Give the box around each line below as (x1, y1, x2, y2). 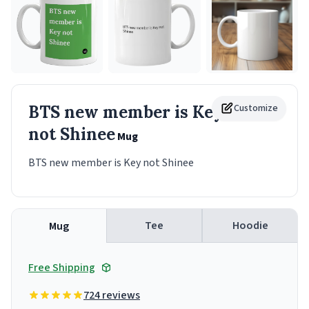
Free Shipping (28, 260, 95, 276)
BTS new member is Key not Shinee (28, 155, 194, 171)
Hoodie (232, 218, 268, 234)
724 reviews (83, 288, 140, 303)
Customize (234, 101, 278, 116)
